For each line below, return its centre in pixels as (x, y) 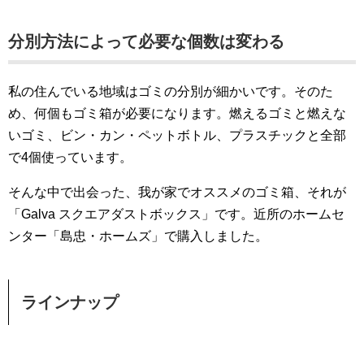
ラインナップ (70, 302)
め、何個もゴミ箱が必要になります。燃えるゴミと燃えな (177, 113)
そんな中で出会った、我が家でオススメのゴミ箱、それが (177, 192)
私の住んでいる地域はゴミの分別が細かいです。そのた (171, 91)
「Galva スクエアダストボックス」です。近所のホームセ (176, 214)
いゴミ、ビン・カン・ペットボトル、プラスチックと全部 (177, 135)
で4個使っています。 (70, 157)
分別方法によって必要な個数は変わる (146, 41)
